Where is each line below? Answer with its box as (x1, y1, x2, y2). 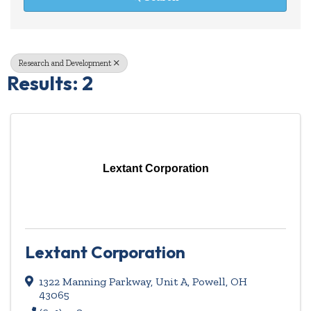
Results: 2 (7, 71, 93, 96)
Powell (192, 275, 226, 289)
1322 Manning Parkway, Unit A (39, 275, 187, 289)
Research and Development (19, 58, 112, 69)
